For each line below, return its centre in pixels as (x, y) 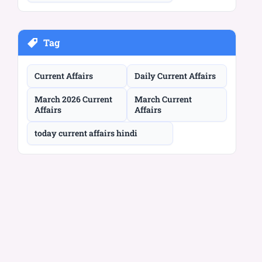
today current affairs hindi (86, 133)
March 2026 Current (73, 99)
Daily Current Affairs (175, 75)
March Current (163, 99)
